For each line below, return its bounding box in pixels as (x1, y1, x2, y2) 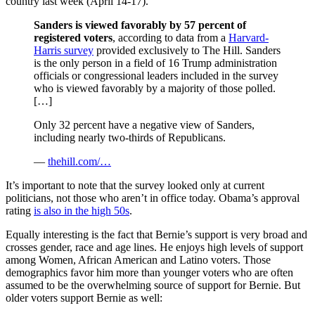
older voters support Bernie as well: (6, 291, 162, 304)
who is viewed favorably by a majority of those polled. (34, 82, 276, 94)
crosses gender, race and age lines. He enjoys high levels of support (6, 240, 303, 253)
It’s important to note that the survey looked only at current (6, 179, 264, 191)
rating (6, 204, 34, 217)
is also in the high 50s (34, 204, 129, 217)
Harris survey (34, 44, 94, 56)
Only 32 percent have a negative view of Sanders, (34, 118, 255, 131)
